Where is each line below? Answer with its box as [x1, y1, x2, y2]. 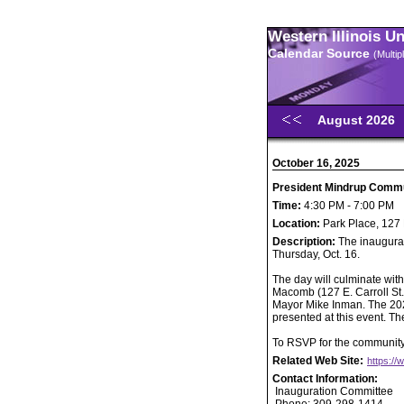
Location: [272, 217, 323, 230]
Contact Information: [272, 372, 378, 385]
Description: [272, 235, 338, 248]
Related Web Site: [272, 354, 366, 367]
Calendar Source [268, 46, 373, 60]
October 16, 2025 [272, 157, 360, 170]
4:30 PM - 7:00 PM [301, 199, 394, 212]
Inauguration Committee [272, 385, 393, 398]
